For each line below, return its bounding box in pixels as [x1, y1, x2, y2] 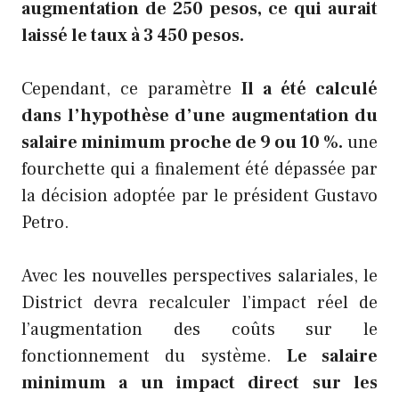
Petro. [21, 211, 69, 235]
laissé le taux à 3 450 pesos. [21, 24, 244, 48]
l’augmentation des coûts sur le [21, 318, 378, 342]
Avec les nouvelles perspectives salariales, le [21, 265, 378, 289]
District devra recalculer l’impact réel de [21, 291, 378, 315]
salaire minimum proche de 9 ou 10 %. [21, 131, 343, 155]
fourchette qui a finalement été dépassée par [21, 158, 378, 182]
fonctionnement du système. [21, 345, 287, 369]
